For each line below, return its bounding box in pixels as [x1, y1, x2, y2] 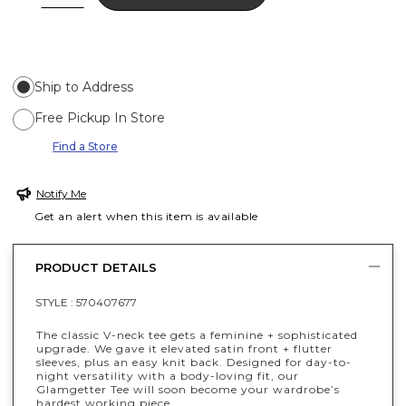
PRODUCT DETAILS [35, 260, 157, 275]
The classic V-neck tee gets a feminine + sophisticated [36, 327, 358, 342]
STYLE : [35, 295, 76, 309]
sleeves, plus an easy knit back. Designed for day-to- [36, 354, 352, 369]
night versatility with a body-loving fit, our [36, 368, 299, 382]
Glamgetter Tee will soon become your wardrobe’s [36, 382, 340, 396]
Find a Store [53, 139, 118, 153]
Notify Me [36, 186, 86, 200]
